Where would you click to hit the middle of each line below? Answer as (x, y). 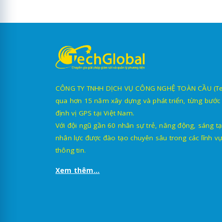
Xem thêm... (78, 171)
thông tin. (71, 150)
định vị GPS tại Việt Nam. (95, 113)
